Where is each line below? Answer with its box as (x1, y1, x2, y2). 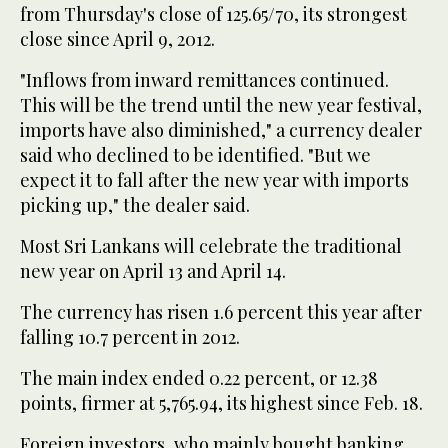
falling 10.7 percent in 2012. (20, 325, 240, 350)
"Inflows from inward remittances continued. (20, 68, 389, 93)
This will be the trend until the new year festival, (20, 93, 422, 118)
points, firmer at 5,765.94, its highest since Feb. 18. (20, 391, 423, 416)
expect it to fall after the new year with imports (20, 168, 409, 193)
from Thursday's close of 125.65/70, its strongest (20, 2, 407, 27)
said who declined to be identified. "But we (20, 143, 371, 168)
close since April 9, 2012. (20, 27, 215, 52)
